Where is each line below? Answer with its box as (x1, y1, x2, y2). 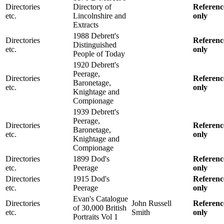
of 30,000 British (73, 203, 126, 212)
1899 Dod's (73, 154, 109, 163)
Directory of (73, 2, 111, 11)
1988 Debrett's (73, 31, 119, 40)
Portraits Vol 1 (73, 212, 118, 221)
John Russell (131, 198, 171, 207)
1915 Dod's (73, 174, 109, 183)
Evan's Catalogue (73, 194, 128, 203)
